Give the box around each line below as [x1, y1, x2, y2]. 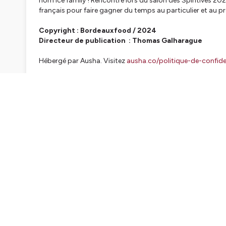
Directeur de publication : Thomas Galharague [39, 36, 202, 45]
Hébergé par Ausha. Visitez [39, 56, 127, 66]
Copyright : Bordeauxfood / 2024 [39, 26, 156, 35]
